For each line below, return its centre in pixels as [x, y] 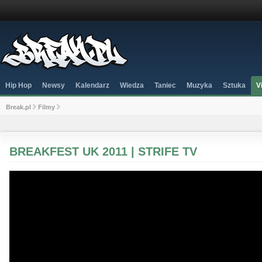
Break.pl [18, 107]
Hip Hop [18, 85]
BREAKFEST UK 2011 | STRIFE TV [103, 151]
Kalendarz [92, 85]
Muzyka [199, 85]
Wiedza [132, 85]
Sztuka [234, 85]
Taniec [165, 85]
